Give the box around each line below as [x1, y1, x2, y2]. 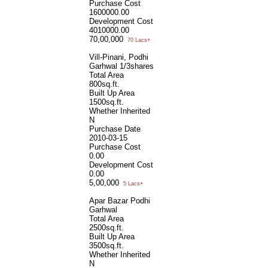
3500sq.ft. [89, 240, 124, 250]
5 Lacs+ [121, 180, 143, 187]
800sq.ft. [89, 79, 120, 89]
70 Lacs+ [126, 36, 150, 43]
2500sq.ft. [89, 223, 124, 232]
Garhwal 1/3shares [89, 61, 154, 71]
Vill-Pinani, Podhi [89, 52, 148, 62]
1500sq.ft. [89, 97, 124, 106]
